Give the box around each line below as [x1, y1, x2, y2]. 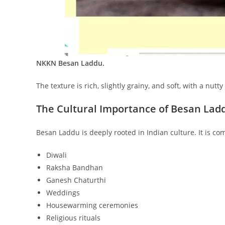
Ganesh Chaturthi [46, 175, 106, 185]
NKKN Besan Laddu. [36, 58, 104, 68]
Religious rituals [46, 212, 100, 222]
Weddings [46, 187, 80, 197]
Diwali [46, 150, 67, 160]
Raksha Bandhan [46, 162, 103, 172]
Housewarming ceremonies [46, 200, 138, 210]
